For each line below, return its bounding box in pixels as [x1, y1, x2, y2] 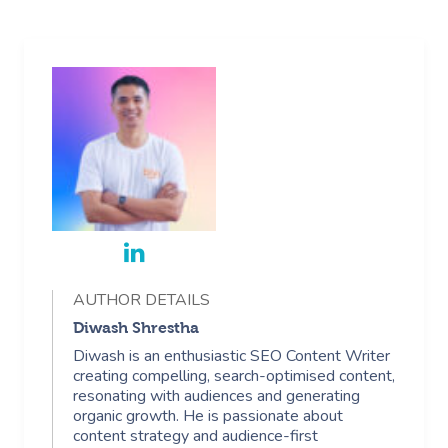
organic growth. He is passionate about [73, 404, 343, 427]
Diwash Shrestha [73, 318, 199, 336]
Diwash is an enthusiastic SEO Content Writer [73, 344, 390, 367]
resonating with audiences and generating [73, 384, 360, 407]
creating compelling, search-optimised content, [73, 364, 395, 387]
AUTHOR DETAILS [73, 288, 210, 311]
